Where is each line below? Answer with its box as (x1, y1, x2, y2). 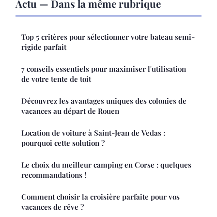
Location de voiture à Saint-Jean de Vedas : (21, 128, 165, 138)
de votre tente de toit (21, 74, 91, 84)
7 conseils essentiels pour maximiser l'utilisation (21, 64, 186, 74)
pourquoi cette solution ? (21, 138, 105, 148)
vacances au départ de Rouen (21, 106, 119, 116)
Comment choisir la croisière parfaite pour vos (21, 192, 180, 202)
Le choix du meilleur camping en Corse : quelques (21, 160, 191, 170)
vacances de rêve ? (21, 202, 84, 212)
